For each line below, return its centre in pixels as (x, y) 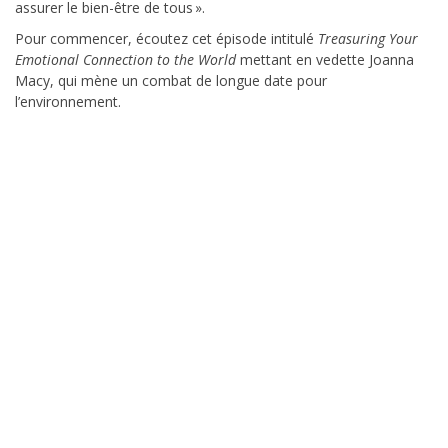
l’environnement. (68, 102)
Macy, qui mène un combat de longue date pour (171, 81)
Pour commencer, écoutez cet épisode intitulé (166, 39)
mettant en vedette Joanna (327, 60)
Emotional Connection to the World (127, 60)
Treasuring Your (368, 39)
